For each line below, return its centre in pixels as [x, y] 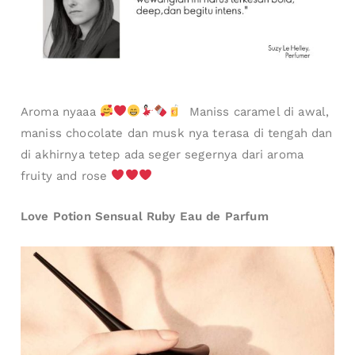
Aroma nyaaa [60, 111]
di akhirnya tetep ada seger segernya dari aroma [162, 154]
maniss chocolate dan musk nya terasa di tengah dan [177, 133]
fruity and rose [66, 176]
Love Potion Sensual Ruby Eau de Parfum [145, 216]
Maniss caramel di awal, [255, 111]
